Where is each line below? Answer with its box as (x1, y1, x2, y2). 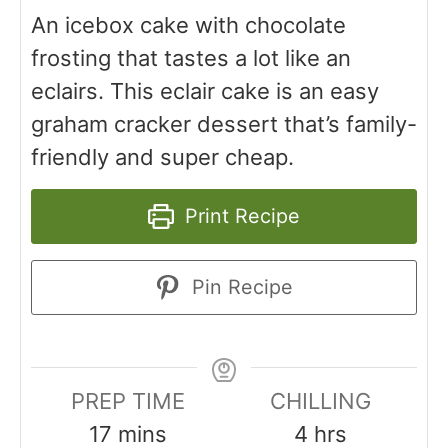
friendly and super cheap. (31, 144, 294, 171)
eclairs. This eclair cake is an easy (31, 78, 379, 105)
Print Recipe (178, 204, 300, 229)
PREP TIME (70, 388, 185, 415)
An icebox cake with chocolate (31, 12, 346, 39)
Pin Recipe (185, 275, 293, 300)
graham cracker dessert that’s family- (31, 111, 417, 138)
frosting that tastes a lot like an (31, 45, 351, 72)
